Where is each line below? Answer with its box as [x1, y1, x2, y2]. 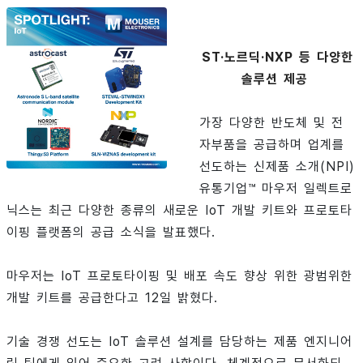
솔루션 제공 [241, 71, 309, 87]
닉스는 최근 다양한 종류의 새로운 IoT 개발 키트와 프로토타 [6, 203, 352, 218]
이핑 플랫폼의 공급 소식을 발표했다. [6, 224, 216, 240]
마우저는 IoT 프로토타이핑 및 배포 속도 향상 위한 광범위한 [6, 268, 352, 284]
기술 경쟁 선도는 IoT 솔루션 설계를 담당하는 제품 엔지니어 [6, 334, 352, 349]
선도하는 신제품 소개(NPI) [199, 159, 356, 174]
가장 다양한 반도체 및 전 [199, 115, 344, 130]
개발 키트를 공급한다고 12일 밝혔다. [6, 290, 218, 305]
